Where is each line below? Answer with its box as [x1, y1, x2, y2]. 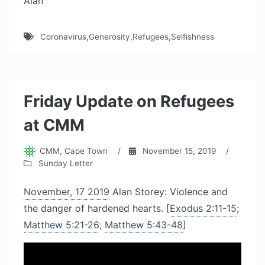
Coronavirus [40, 31, 86, 41]
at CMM [24, 115, 85, 135]
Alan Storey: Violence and [109, 186, 228, 198]
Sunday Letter [38, 159, 93, 169]
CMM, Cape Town [39, 146, 108, 156]
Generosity [88, 31, 130, 41]
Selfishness [170, 31, 214, 41]
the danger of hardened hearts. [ [24, 202, 170, 215]
